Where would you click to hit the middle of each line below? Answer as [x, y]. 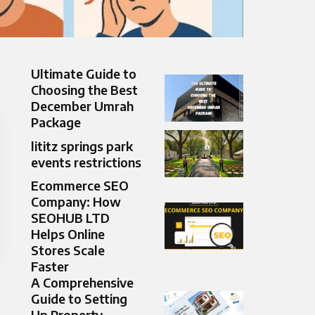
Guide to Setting [79, 299]
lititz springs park [82, 146]
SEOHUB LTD [70, 218]
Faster [50, 266]
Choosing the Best [84, 90]
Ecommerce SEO [80, 186]
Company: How [76, 202]
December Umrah [82, 106]
